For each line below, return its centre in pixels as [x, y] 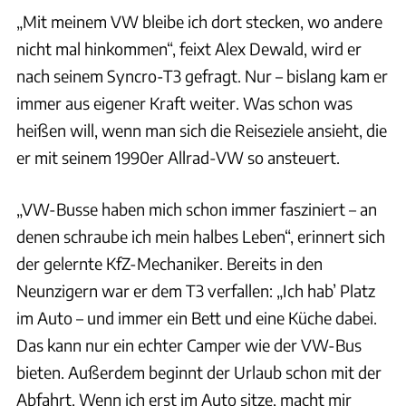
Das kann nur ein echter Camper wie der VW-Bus [189, 344]
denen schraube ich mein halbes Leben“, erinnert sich [201, 236]
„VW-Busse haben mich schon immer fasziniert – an [197, 208]
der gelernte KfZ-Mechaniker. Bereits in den [169, 263]
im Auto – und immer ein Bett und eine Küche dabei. [197, 317]
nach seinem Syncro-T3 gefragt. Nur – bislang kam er [202, 75]
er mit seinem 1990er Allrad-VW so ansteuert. [178, 157]
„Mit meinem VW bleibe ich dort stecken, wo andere [199, 21]
